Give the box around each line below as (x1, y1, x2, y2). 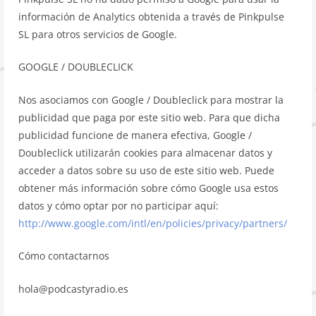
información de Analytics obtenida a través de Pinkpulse (18, 9, 285, 23)
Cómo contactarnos (18, 249, 110, 263)
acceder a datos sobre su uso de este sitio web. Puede (18, 163, 275, 177)
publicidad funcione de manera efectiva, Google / (18, 128, 253, 142)
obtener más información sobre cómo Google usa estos (18, 181, 279, 195)
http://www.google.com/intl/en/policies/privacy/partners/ (18, 216, 288, 230)
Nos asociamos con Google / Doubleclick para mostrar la (18, 92, 284, 107)
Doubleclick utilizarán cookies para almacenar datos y (18, 145, 273, 159)
